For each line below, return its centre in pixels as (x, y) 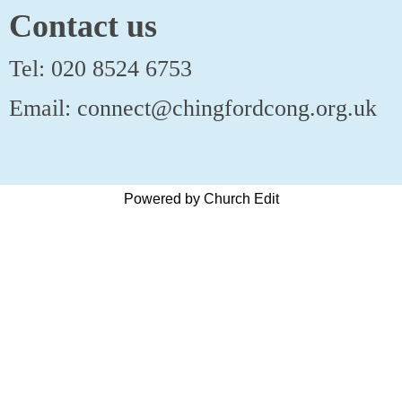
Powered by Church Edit (201, 199)
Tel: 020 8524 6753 (100, 69)
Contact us (83, 26)
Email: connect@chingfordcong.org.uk (193, 108)
